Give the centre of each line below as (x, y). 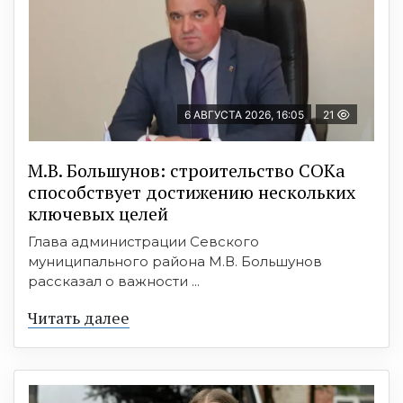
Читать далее (79, 317)
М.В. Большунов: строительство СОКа (187, 170)
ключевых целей (98, 213)
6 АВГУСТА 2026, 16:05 (244, 114)
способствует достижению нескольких (192, 192)
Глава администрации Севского (143, 241)
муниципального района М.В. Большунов (175, 261)
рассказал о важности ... (114, 281)
